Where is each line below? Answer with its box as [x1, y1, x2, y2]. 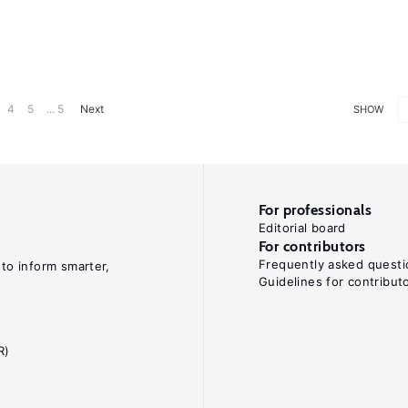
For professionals [259, 201, 372, 219]
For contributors [259, 238, 366, 255]
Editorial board [259, 220, 346, 235]
